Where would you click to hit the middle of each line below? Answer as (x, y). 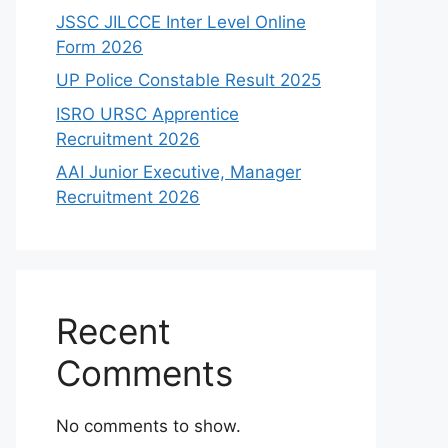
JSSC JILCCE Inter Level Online (181, 21)
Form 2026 (99, 46)
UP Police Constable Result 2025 (188, 80)
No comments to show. (148, 426)
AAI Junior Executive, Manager (178, 172)
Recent (113, 331)
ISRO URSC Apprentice (147, 113)
